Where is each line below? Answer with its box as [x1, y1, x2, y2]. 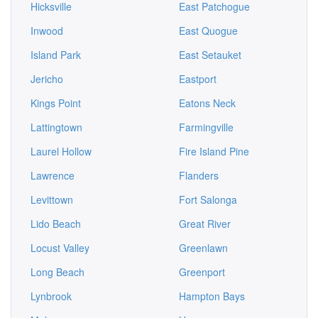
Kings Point [31, 96, 81, 110]
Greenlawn [179, 241, 228, 255]
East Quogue [179, 23, 238, 38]
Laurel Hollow [31, 144, 92, 158]
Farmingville [179, 120, 234, 134]
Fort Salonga [179, 192, 237, 207]
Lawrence [31, 168, 75, 182]
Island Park [31, 48, 81, 62]
